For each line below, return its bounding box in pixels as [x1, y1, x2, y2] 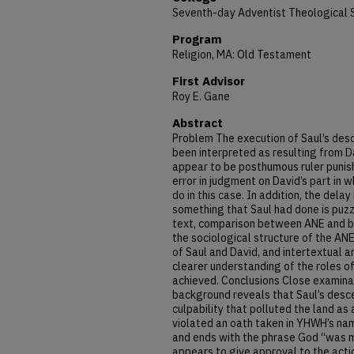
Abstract [172, 115, 223, 131]
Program [172, 32, 222, 47]
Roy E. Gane [172, 89, 230, 104]
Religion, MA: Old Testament [172, 47, 311, 62]
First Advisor [172, 73, 245, 89]
